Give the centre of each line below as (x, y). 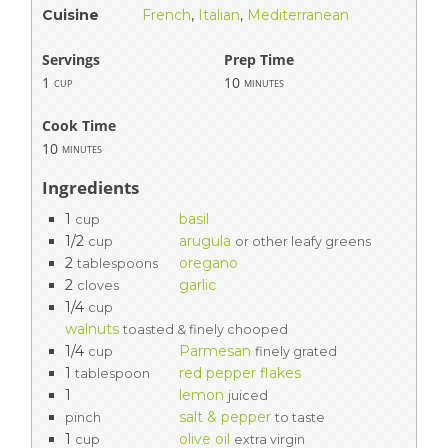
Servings (71, 60)
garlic (197, 285)
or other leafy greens (303, 242)
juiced (248, 396)
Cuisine (70, 15)
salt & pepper (225, 417)
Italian (219, 15)
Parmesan (215, 351)
